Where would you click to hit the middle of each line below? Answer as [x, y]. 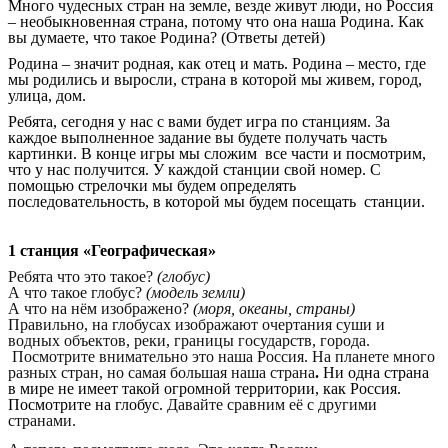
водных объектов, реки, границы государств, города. [189, 340]
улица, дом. [47, 95]
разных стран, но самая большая [117, 372]
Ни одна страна [376, 372]
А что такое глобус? [77, 292]
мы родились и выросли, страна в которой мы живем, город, [215, 79]
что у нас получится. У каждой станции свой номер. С [194, 169]
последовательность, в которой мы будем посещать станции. [216, 201]
